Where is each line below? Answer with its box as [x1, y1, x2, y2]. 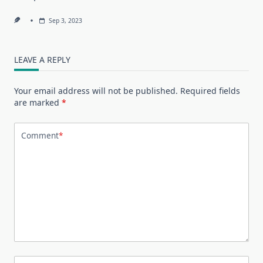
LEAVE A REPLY [14, 53, 70, 65]
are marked [14, 96, 62, 108]
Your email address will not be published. [14, 85, 178, 96]
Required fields [180, 85, 240, 96]
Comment [21, 130, 59, 141]
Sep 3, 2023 [48, 16, 82, 25]
